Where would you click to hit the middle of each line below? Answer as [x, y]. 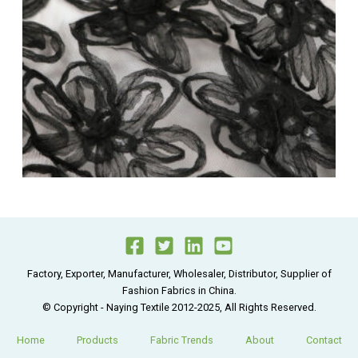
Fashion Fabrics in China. [179, 291]
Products [97, 340]
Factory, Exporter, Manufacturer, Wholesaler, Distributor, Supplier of [179, 274]
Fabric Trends [181, 340]
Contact [324, 340]
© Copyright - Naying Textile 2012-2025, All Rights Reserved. [179, 308]
